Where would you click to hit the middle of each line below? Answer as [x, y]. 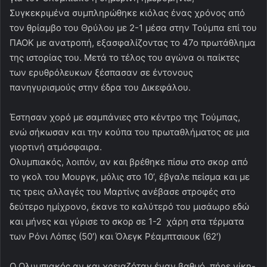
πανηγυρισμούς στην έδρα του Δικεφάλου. [100, 87]
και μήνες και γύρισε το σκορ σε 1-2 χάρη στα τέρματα [127, 221]
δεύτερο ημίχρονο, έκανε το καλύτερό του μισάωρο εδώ [129, 206]
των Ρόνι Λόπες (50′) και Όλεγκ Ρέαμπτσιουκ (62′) [115, 236]
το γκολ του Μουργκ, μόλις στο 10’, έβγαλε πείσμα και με [130, 176]
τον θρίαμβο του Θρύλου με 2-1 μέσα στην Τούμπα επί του [133, 27]
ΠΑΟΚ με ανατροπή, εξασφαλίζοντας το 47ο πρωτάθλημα [133, 42]
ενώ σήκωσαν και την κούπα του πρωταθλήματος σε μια [130, 132]
